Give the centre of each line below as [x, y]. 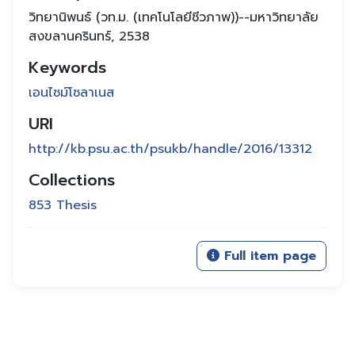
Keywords [67, 67]
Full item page [268, 256]
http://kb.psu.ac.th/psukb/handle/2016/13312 [170, 149]
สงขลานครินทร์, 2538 [89, 36]
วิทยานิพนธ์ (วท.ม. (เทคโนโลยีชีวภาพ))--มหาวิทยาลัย [174, 17]
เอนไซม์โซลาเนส [71, 93]
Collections [72, 180]
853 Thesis [63, 205]
